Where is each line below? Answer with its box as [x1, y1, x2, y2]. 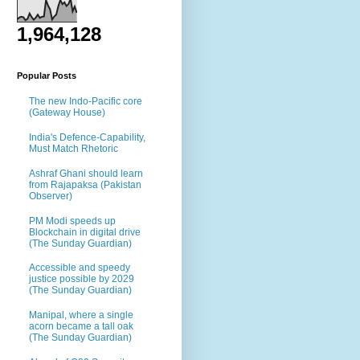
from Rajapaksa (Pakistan [29, 178, 141, 190]
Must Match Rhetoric [29, 142, 118, 154]
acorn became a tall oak [29, 321, 133, 333]
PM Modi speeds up [29, 215, 116, 227]
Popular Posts [17, 70, 76, 80]
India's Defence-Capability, [29, 131, 145, 143]
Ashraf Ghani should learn [29, 167, 143, 179]
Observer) [29, 190, 72, 202]
